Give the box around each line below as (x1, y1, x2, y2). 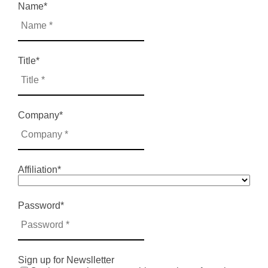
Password (18, 200, 60, 211)
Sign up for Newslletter (18, 255, 114, 265)
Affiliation (18, 165, 57, 175)
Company (18, 110, 59, 120)
